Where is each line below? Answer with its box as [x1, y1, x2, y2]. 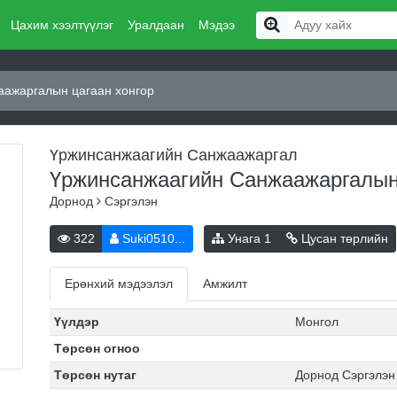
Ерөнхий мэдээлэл [65, 276, 173, 291]
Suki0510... [119, 231, 185, 245]
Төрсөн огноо [53, 341, 140, 355]
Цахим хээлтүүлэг [10, 17, 113, 32]
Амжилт [203, 276, 247, 291]
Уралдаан [127, 17, 184, 32]
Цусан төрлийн [298, 231, 388, 245]
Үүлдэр [53, 315, 99, 329]
